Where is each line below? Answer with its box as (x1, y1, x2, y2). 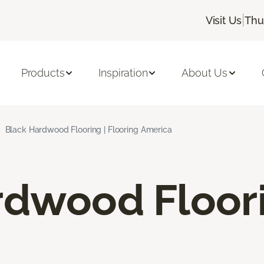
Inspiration (98, 67, 148, 80)
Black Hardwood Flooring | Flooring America (5, 124, 172, 134)
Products (21, 67, 65, 80)
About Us (181, 67, 228, 80)
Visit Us (205, 14, 242, 27)
